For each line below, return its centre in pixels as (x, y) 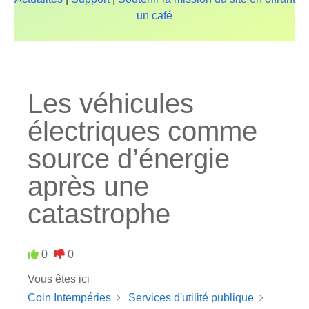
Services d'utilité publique (191, 298)
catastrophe (99, 214)
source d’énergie (129, 159)
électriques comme (142, 131)
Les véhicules (111, 103)
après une (88, 186)
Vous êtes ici (59, 279)
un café (154, 16)
